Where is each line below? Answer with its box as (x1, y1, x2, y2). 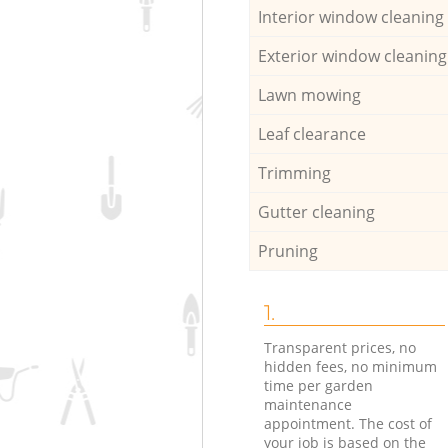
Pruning (257, 239, 318, 262)
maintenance (263, 394, 352, 414)
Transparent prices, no (263, 337, 416, 357)
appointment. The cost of (263, 413, 432, 433)
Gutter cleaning (257, 200, 375, 223)
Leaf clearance (257, 122, 366, 145)
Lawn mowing (257, 83, 361, 106)
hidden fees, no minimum (263, 356, 437, 376)
